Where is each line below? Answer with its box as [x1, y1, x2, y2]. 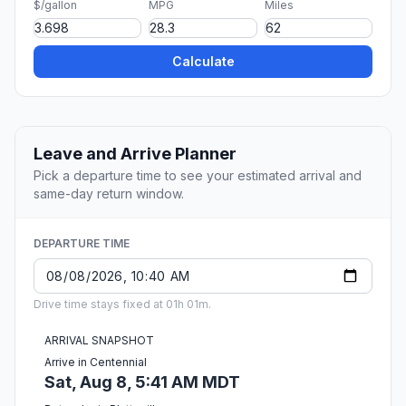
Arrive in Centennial [44, 355, 147, 370]
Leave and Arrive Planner [34, 144, 237, 164]
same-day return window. [34, 186, 184, 202]
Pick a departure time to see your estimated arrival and [34, 168, 362, 184]
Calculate [171, 53, 235, 70]
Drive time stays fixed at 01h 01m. [34, 297, 211, 312]
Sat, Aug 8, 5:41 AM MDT [44, 372, 240, 392]
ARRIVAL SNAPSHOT [44, 333, 154, 348]
